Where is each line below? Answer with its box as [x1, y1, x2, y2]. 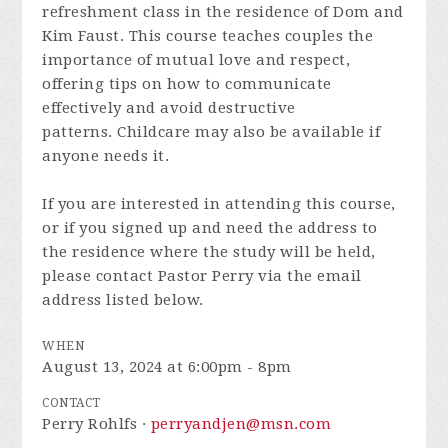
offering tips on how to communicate [42, 75, 332, 93]
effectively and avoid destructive [42, 99, 296, 117]
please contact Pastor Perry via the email [42, 267, 362, 285]
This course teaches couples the [128, 27, 374, 45]
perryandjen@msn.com [150, 415, 332, 433]
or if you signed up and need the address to [42, 219, 378, 237]
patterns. [42, 123, 118, 141]
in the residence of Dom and [185, 3, 404, 21]
